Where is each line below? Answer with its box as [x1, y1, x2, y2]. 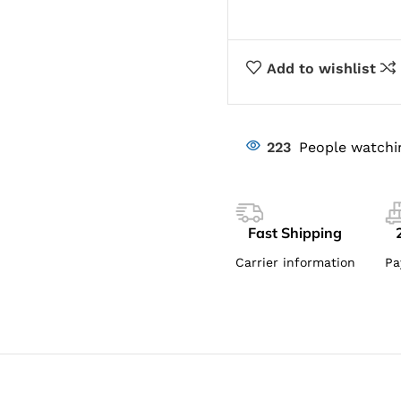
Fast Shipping [248, 224, 343, 242]
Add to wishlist [266, 59, 376, 77]
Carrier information [235, 255, 355, 269]
